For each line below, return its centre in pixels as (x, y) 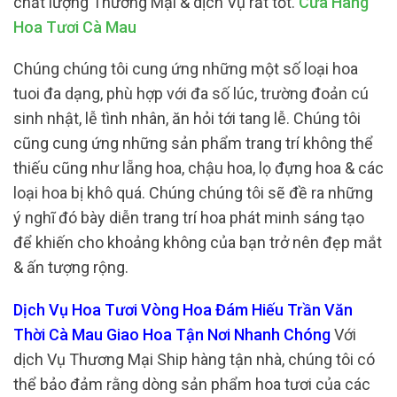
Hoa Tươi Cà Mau (75, 27)
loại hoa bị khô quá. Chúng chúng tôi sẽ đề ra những (193, 193)
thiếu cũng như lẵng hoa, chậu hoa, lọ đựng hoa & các (198, 168)
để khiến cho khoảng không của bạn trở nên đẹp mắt (198, 243)
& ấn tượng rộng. (73, 268)
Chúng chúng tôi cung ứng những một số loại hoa (186, 69)
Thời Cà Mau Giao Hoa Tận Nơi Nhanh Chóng (172, 334)
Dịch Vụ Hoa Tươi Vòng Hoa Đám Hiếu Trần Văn (183, 309)
